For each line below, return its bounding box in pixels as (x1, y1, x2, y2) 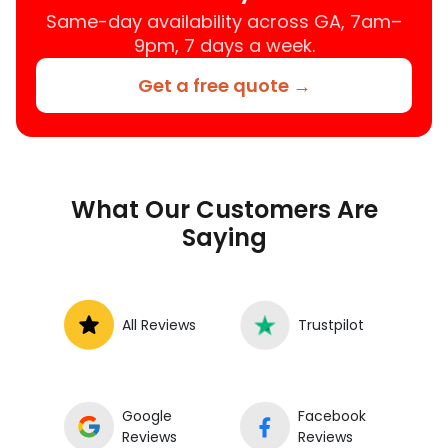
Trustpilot (298, 314, 364, 335)
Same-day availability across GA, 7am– (46, 9, 402, 35)
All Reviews (122, 314, 196, 335)
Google (122, 406, 172, 427)
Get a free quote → (137, 73, 311, 99)
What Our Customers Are (70, 193, 378, 227)
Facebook (298, 406, 366, 427)
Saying (181, 221, 267, 255)
